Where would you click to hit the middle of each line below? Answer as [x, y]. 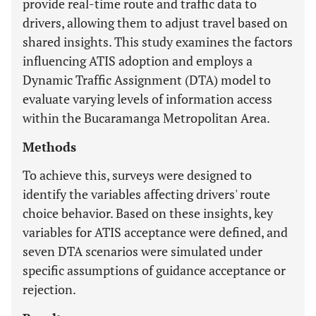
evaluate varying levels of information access [147, 99]
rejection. [49, 289]
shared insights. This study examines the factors [158, 42]
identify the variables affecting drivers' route [146, 194]
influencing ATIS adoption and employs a [138, 61]
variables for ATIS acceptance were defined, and [155, 232]
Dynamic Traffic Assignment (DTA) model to [147, 80]
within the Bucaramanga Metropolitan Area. [146, 118]
